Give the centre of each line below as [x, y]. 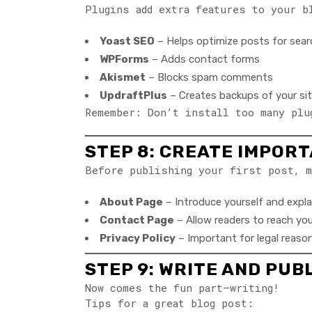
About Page [131, 202]
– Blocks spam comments [209, 77]
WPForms [124, 59]
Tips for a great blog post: [169, 303]
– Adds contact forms [204, 59]
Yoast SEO [127, 41]
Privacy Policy [138, 239]
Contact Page [137, 220]
